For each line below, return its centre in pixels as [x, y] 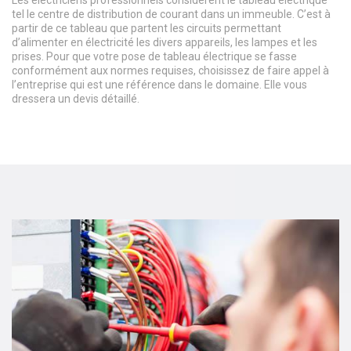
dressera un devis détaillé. [76, 99]
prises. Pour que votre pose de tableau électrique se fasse [154, 57]
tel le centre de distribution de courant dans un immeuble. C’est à [171, 14]
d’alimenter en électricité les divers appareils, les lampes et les [165, 43]
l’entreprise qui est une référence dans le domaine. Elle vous [159, 85]
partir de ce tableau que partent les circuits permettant [147, 29]
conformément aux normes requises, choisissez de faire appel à [170, 71]
